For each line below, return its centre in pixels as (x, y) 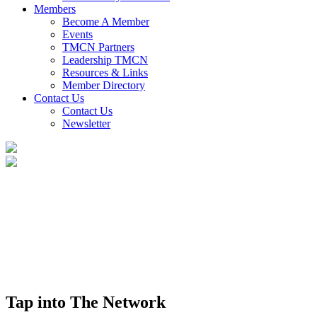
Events (77, 34)
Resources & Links (105, 73)
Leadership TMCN (105, 60)
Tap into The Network (86, 302)
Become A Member (106, 22)
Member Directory (104, 85)
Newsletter (86, 123)
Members (55, 9)
